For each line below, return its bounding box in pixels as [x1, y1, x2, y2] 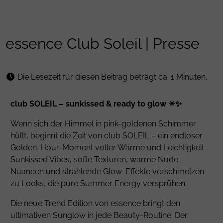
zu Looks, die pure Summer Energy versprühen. [10, 179, 187, 189]
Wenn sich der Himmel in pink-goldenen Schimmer [10, 119, 197, 129]
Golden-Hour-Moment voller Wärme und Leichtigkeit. [10, 143, 206, 153]
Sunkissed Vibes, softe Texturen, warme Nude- [10, 155, 182, 165]
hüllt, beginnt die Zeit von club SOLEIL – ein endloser [10, 131, 203, 141]
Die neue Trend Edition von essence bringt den [10, 199, 181, 209]
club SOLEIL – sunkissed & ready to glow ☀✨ [10, 99, 182, 109]
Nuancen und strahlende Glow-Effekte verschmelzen [10, 167, 205, 177]
